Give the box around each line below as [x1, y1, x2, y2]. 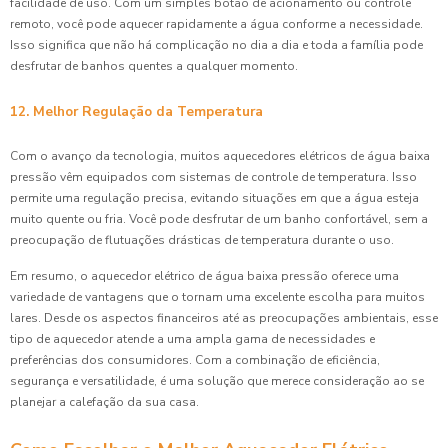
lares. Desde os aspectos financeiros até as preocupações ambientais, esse [10, 309, 438, 326]
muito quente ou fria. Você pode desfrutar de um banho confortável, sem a [10, 210, 428, 227]
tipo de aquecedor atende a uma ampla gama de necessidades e [10, 330, 375, 347]
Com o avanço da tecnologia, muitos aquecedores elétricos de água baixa [10, 147, 430, 164]
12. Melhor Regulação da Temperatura [10, 101, 263, 121]
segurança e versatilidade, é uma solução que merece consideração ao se [10, 372, 424, 389]
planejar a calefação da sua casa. [10, 393, 199, 410]
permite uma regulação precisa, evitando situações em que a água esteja [10, 189, 419, 206]
